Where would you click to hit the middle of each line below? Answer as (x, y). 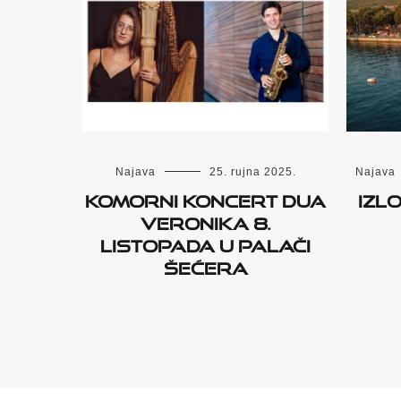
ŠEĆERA (205, 265)
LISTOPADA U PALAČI (205, 243)
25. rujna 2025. (252, 172)
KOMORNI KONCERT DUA (205, 198)
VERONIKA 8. (205, 221)
